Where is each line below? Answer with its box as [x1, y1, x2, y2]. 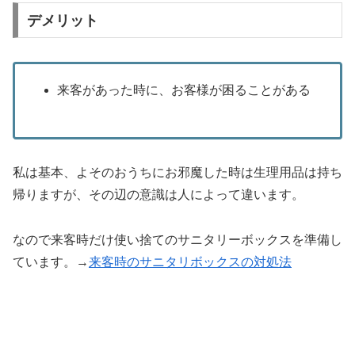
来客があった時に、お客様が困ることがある [57, 82, 311, 97]
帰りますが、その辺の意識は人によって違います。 [13, 188, 304, 202]
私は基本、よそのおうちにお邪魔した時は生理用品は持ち [13, 166, 342, 180]
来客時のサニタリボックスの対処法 [89, 255, 292, 269]
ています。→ [13, 255, 89, 269]
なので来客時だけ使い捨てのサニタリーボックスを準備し [13, 233, 342, 247]
